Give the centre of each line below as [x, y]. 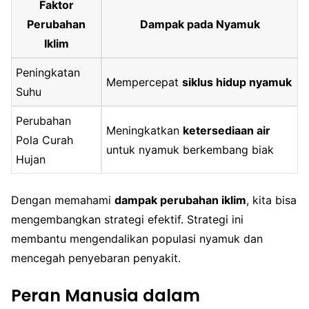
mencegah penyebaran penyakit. [96, 258]
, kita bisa [271, 200]
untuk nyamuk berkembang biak [190, 149]
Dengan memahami [63, 200]
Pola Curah [45, 140]
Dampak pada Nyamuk [200, 24]
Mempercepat [144, 82]
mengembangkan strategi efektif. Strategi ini [127, 219]
